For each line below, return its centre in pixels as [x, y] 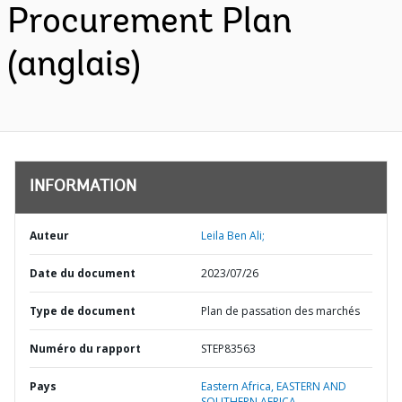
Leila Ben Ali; [233, 236]
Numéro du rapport [85, 349]
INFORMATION [83, 188]
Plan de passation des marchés [280, 311]
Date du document [83, 273]
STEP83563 [228, 349]
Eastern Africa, [239, 386]
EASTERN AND [311, 386]
